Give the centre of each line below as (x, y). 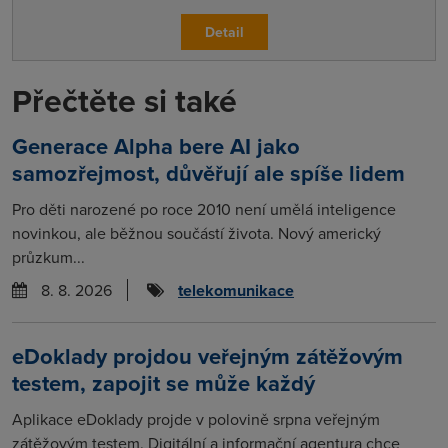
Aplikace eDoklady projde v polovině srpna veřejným (196, 418)
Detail (224, 31)
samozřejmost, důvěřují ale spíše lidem (208, 172)
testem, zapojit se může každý (163, 382)
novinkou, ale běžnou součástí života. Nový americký (196, 232)
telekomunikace (236, 290)
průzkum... (48, 256)
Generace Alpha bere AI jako (156, 145)
